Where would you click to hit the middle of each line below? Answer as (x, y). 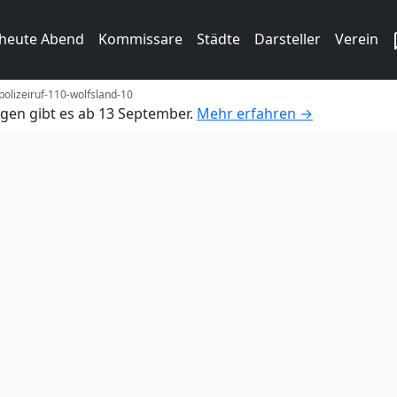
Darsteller (288, 39)
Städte (218, 39)
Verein (357, 39)
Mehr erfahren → (255, 113)
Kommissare (140, 39)
